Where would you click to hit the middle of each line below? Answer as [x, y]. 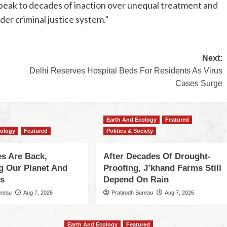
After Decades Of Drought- [157, 157]
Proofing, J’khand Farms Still [163, 168]
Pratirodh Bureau [133, 193]
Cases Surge [199, 84]
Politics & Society [130, 131]
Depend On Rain [136, 180]
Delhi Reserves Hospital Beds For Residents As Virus [126, 71]
